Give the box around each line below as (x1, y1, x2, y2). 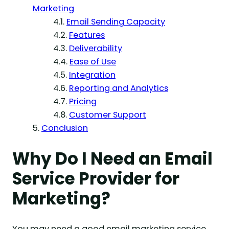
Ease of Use (70, 55, 116, 67)
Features (69, 29, 105, 41)
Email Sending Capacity (66, 15, 165, 28)
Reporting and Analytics (69, 82, 168, 94)
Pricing (69, 95, 97, 107)
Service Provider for (12, 167, 179, 190)
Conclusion (41, 122, 88, 134)
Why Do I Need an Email (12, 147, 213, 170)
